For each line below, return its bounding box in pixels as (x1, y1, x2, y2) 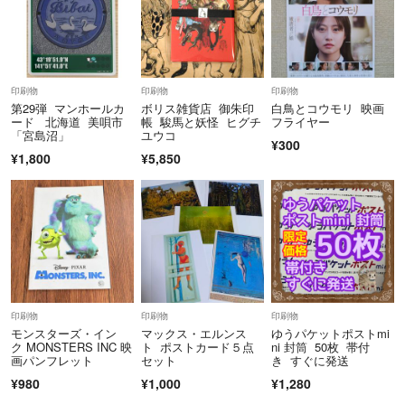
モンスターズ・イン (11, 325, 117, 343)
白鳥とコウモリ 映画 (270, 99, 384, 118)
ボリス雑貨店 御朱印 (140, 99, 254, 118)
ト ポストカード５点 (140, 338, 254, 356)
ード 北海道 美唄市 (11, 113, 123, 131)
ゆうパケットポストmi (270, 325, 390, 343)
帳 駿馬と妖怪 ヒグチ (140, 113, 261, 131)
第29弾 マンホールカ (11, 99, 125, 118)
